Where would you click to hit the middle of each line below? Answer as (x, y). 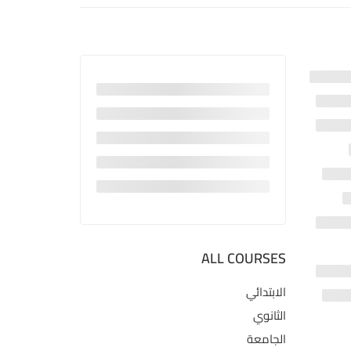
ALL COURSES (243, 258)
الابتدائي (266, 292)
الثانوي (269, 315)
